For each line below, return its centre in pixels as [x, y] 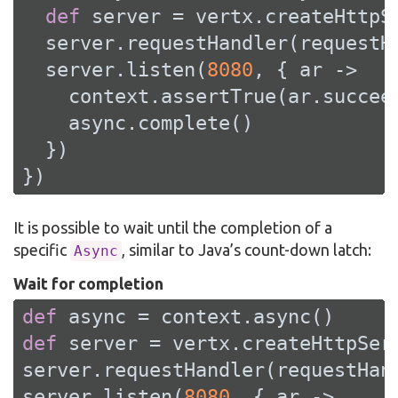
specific [42, 250]
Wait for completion [88, 283]
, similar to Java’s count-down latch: [247, 250]
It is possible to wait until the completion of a [173, 228]
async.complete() [138, 123]
